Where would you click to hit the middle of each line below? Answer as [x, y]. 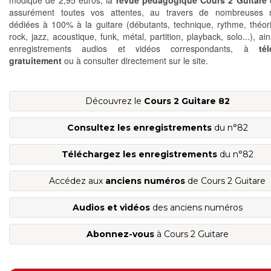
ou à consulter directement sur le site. [135, 61]
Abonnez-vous [120, 234]
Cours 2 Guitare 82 [187, 101]
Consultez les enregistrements [139, 128]
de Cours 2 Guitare [225, 181]
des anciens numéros [196, 208]
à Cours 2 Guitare [191, 234]
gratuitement [35, 61]
